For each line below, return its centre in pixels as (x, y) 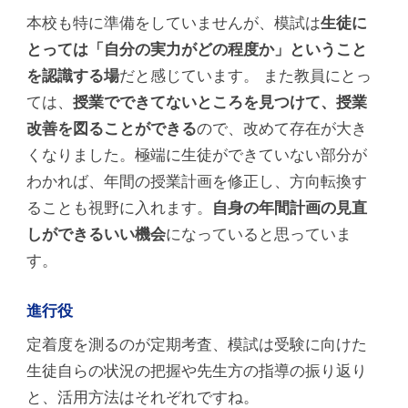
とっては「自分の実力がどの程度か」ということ (197, 50)
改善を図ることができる (112, 129)
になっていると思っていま (259, 235)
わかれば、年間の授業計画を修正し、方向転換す (197, 182)
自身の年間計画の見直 (290, 208)
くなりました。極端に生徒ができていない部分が (197, 155)
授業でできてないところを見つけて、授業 (220, 102)
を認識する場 (73, 76)
